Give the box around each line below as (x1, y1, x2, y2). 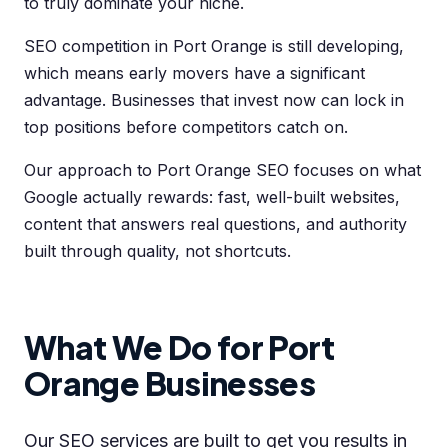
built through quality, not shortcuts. (24, 241, 291, 261)
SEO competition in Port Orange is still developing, (24, 36, 404, 56)
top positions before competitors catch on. (24, 117, 348, 137)
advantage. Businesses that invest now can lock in (24, 90, 404, 110)
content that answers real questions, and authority (24, 214, 407, 234)
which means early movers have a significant (24, 63, 365, 83)
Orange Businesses (24, 363, 316, 403)
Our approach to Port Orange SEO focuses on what (24, 160, 421, 180)
